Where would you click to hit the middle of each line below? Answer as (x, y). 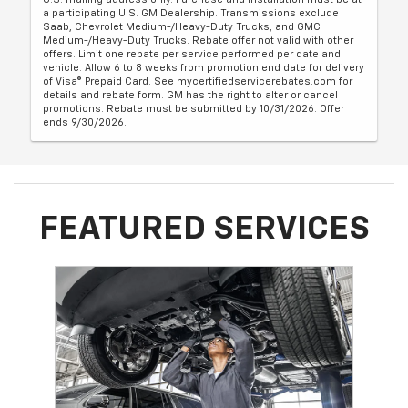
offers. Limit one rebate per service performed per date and (192, 54)
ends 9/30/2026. (85, 122)
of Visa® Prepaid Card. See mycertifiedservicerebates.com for (198, 81)
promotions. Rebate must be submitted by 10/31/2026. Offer (194, 108)
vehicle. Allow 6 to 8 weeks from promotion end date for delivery (204, 67)
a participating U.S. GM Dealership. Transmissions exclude (191, 13)
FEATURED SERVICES (204, 229)
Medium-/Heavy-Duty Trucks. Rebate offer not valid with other (199, 40)
